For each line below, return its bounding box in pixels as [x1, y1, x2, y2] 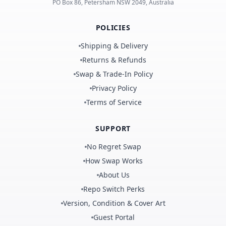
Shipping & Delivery [80, 40, 148, 50]
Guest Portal [93, 212, 135, 222]
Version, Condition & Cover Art [63, 198, 165, 208]
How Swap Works [85, 155, 143, 165]
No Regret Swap [87, 141, 141, 151]
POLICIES [95, 22, 131, 32]
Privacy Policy [91, 83, 137, 93]
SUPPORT [95, 123, 131, 133]
